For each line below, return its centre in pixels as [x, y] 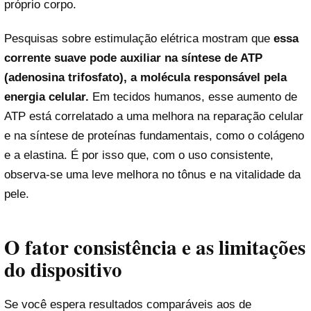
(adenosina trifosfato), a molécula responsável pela [145, 77]
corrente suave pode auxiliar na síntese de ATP [133, 58]
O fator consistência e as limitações [155, 247]
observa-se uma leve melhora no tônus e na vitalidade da [152, 174]
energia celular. [47, 96]
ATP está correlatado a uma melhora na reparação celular [154, 116]
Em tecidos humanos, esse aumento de [193, 96]
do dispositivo [63, 270]
